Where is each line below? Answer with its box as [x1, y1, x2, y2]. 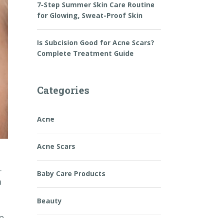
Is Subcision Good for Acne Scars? [37, 38, 154, 47]
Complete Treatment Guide [37, 49, 134, 58]
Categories [37, 84, 90, 96]
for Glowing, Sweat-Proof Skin [37, 11, 143, 20]
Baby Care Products [37, 169, 106, 178]
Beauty [37, 196, 62, 205]
